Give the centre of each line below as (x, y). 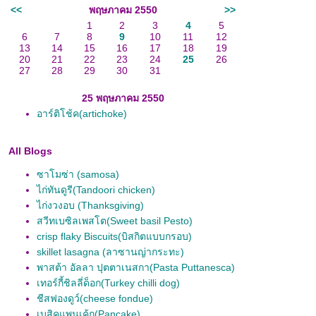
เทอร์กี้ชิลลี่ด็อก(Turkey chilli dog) (108, 283)
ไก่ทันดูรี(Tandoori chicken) (96, 190)
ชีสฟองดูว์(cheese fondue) (95, 298)
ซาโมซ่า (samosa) (78, 174)
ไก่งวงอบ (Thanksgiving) (90, 205)
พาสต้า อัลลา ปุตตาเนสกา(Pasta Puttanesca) (136, 267)
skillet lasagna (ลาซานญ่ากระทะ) (110, 252)
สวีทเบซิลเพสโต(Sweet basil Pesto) (115, 221)
